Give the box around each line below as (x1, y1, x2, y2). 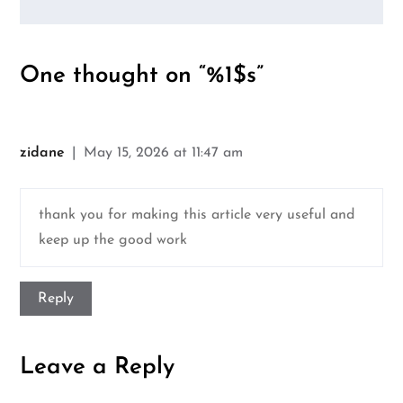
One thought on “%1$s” (20, 64, 264, 89)
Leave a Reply (20, 355, 175, 381)
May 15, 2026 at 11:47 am (84, 146, 244, 161)
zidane (20, 146, 66, 161)
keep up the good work (39, 233, 188, 248)
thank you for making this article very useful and (39, 208, 355, 223)
